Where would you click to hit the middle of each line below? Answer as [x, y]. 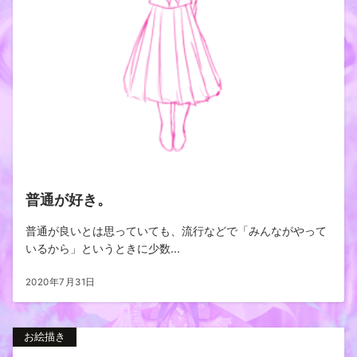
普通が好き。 [69, 199]
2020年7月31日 [61, 282]
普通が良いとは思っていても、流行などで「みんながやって [176, 231]
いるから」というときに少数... [103, 248]
